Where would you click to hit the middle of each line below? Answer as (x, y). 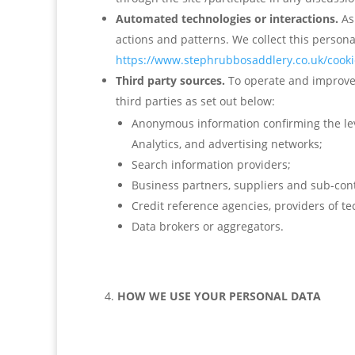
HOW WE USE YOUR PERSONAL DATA (219, 296)
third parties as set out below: (195, 101)
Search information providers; (211, 164)
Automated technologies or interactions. (229, 19)
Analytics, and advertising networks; (227, 144)
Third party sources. (170, 80)
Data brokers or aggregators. (208, 226)
